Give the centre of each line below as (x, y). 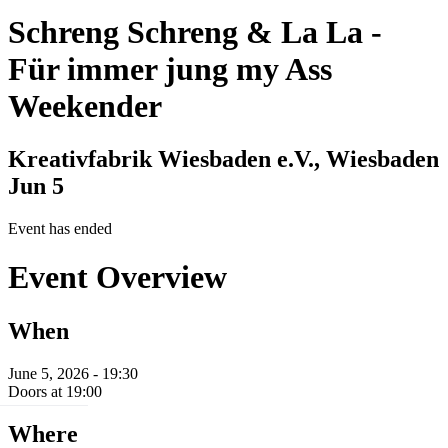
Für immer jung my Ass (170, 68)
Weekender (85, 105)
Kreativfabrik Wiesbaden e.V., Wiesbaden (223, 159)
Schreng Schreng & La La (189, 31)
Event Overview (117, 277)
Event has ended (60, 228)
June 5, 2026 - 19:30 (73, 373)
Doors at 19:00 (55, 391)
